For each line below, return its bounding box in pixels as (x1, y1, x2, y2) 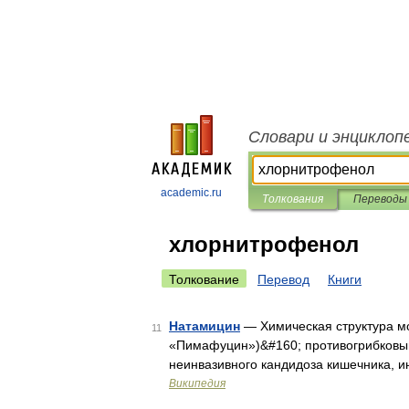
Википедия (169, 377, 225, 390)
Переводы (352, 193, 407, 205)
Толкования (262, 193, 323, 205)
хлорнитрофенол (169, 232, 359, 257)
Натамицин (169, 319, 240, 333)
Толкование (169, 272, 239, 287)
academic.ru (161, 186, 222, 199)
